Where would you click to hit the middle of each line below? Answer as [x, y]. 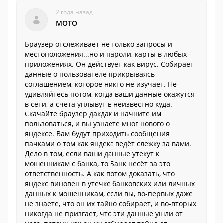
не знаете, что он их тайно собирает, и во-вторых [111, 203]
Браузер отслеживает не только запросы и [99, 44]
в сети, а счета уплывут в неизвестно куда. [99, 104]
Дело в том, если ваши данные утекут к [92, 154]
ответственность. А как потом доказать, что [100, 173]
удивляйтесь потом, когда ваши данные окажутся [110, 94]
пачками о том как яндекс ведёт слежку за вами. [108, 144]
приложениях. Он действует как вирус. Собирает [109, 64]
